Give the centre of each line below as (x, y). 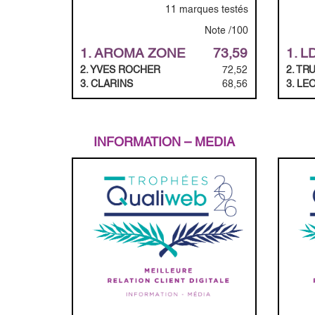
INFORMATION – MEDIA (164, 141)
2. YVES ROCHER (120, 69)
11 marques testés (206, 9)
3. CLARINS (107, 83)
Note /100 (226, 30)
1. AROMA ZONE (133, 53)
